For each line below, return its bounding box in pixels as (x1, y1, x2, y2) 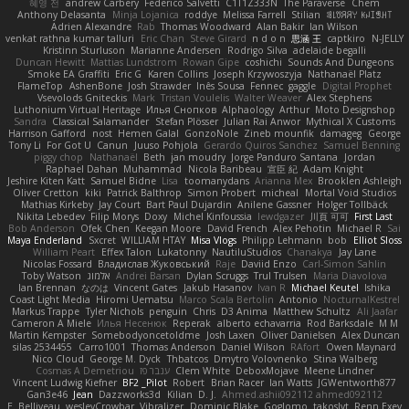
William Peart (33, 246, 96, 259)
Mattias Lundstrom (89, 56, 177, 69)
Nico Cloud (32, 352, 85, 366)
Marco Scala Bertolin (179, 293, 274, 307)
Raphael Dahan (46, 163, 119, 176)
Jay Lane (338, 246, 376, 259)
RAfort (290, 341, 320, 354)
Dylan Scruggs (186, 269, 249, 283)
